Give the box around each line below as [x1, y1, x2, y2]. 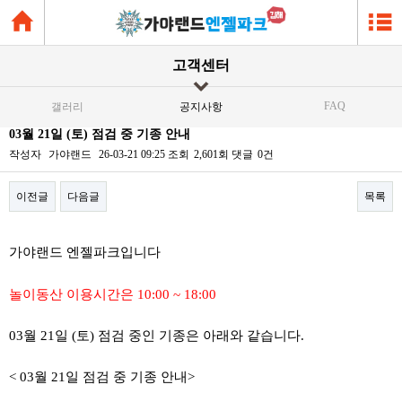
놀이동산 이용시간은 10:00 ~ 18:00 [9, 287, 220, 301]
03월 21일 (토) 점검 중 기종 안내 [9, 127, 190, 141]
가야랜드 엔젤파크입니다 [9, 245, 161, 259]
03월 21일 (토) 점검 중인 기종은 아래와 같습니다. [9, 328, 304, 343]
